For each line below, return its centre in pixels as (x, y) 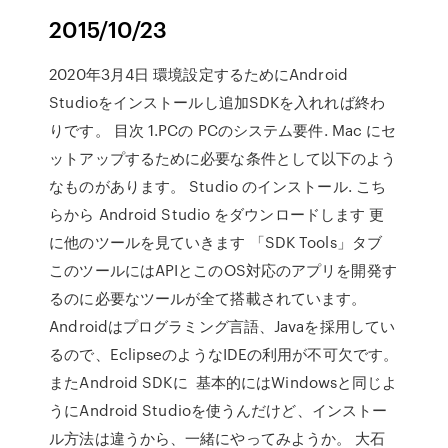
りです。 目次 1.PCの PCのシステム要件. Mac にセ (223, 130)
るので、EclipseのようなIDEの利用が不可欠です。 (224, 354)
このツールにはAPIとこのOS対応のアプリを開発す (223, 270)
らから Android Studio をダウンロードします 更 (217, 214)
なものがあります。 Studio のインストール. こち (218, 186)
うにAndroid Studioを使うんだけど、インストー (218, 410)
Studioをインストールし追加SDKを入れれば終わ (217, 102)
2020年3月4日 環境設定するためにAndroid (198, 74)
